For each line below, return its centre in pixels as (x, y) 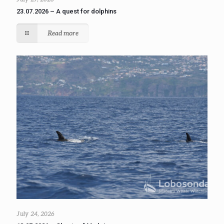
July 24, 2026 (35, 213)
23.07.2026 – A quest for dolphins (66, 11)
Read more (63, 33)
